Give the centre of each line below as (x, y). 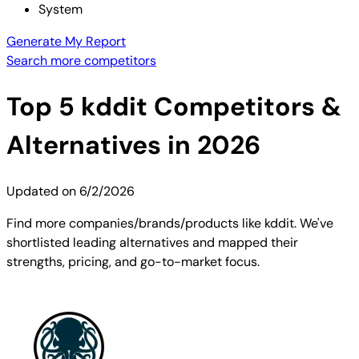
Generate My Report (66, 41)
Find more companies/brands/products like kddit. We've (170, 223)
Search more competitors (81, 61)
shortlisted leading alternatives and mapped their (152, 242)
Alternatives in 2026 (133, 145)
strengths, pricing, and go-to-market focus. (133, 261)
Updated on (43, 191)
